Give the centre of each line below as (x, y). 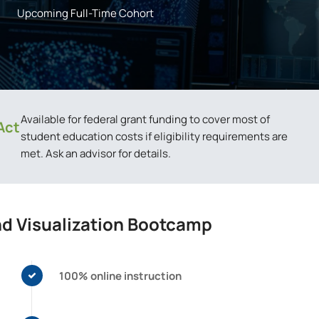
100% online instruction (120, 276)
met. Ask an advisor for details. (96, 153)
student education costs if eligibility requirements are (154, 136)
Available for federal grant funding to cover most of (145, 119)
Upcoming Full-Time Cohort (85, 13)
